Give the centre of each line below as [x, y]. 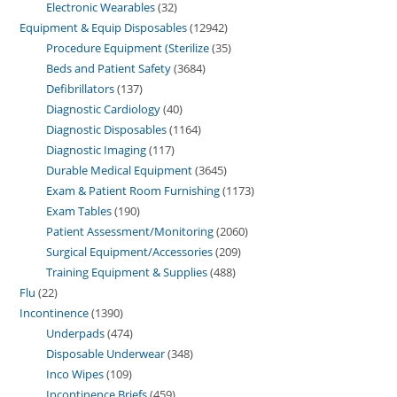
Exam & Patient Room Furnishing [133, 191]
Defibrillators [81, 89]
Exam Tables [79, 211]
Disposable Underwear [106, 354]
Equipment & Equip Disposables [104, 28]
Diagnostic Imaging [97, 150]
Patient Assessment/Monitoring [130, 232]
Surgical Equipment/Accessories [130, 252]
